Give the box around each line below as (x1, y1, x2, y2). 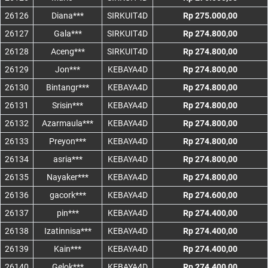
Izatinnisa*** (44, 226, 92, 236)
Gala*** (53, 29, 82, 39)
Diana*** (51, 11, 84, 21)
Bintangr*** (46, 83, 89, 93)
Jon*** (55, 65, 80, 75)
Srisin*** (52, 100, 83, 111)
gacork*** (49, 190, 86, 200)
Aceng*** (50, 47, 85, 57)
